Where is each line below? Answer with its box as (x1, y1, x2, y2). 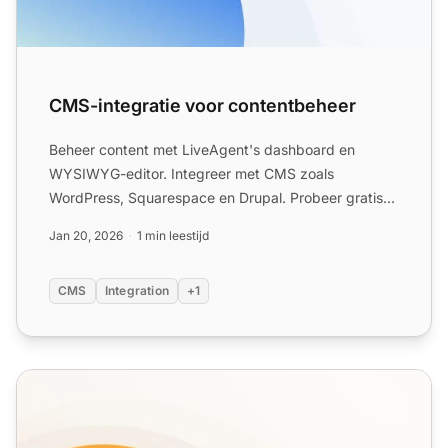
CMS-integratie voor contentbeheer (49, 95, 356, 117)
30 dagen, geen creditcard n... (49, 213, 250, 231)
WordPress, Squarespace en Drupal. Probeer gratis (49, 189, 383, 207)
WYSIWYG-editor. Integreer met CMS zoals (49, 165, 334, 183)
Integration (104, 283, 170, 299)
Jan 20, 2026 (49, 228, 123, 244)
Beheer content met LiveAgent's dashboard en (49, 141, 355, 159)
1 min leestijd (137, 228, 209, 244)
